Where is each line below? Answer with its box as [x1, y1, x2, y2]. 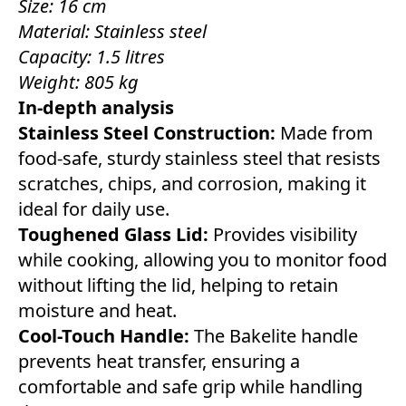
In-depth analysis [18, 95, 174, 121]
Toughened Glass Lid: [18, 222, 208, 247]
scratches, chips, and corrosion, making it [18, 171, 366, 197]
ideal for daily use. [18, 197, 169, 222]
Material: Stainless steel [18, 19, 207, 44]
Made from [275, 121, 373, 146]
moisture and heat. [18, 298, 177, 324]
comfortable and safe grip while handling [18, 374, 362, 400]
